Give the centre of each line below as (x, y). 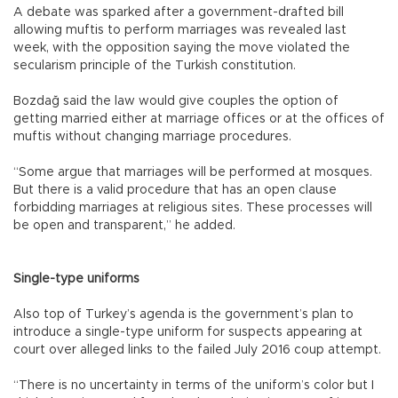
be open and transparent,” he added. (124, 225)
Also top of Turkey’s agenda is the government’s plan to (183, 314)
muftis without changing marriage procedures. (154, 136)
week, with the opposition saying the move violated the (182, 48)
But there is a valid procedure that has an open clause (175, 190)
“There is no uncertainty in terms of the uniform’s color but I (194, 385)
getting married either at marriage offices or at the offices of (199, 119)
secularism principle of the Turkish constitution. (156, 65)
